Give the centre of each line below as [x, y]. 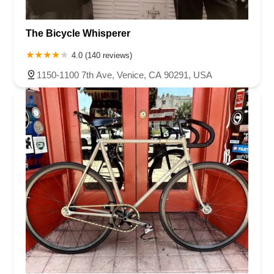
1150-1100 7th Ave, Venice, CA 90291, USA [124, 75]
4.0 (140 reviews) [102, 56]
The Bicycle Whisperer [78, 34]
